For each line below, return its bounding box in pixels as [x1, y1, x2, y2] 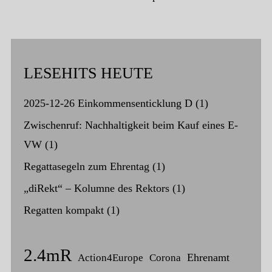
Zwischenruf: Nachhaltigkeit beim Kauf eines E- [23, 119, 238, 132]
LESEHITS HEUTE [23, 64, 153, 83]
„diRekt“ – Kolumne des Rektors [23, 182, 169, 195]
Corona [149, 252, 181, 264]
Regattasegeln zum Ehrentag [23, 160, 149, 173]
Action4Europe [77, 252, 143, 264]
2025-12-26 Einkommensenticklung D [23, 97, 192, 110]
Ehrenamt [186, 251, 229, 264]
